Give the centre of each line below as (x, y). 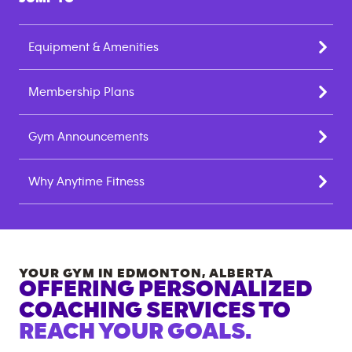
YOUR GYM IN (68, 273)
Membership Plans (81, 92)
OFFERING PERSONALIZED (166, 289)
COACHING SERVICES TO (155, 310)
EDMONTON (159, 273)
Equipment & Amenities (93, 47)
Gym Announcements (88, 137)
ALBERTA (241, 273)
